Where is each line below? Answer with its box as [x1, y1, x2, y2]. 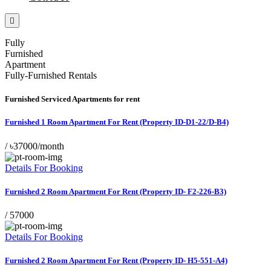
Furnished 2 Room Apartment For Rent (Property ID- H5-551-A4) [5, 256, 227, 266]
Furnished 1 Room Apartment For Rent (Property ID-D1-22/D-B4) [5, 117, 229, 127]
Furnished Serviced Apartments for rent [5, 94, 140, 104]
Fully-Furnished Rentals [5, 70, 97, 80]
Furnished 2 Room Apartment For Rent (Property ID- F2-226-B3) [5, 186, 226, 196]
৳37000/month [10, 140, 64, 151]
